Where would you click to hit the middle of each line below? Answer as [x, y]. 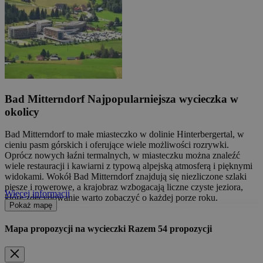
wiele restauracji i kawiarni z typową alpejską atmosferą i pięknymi [129, 166]
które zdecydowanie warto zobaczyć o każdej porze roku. [111, 198]
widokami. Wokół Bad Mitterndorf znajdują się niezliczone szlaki [126, 177]
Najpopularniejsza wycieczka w [163, 99]
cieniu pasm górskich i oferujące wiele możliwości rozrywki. [117, 145]
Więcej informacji [37, 193]
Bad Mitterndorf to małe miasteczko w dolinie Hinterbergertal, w [124, 134]
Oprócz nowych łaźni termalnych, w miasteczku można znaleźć [122, 156]
